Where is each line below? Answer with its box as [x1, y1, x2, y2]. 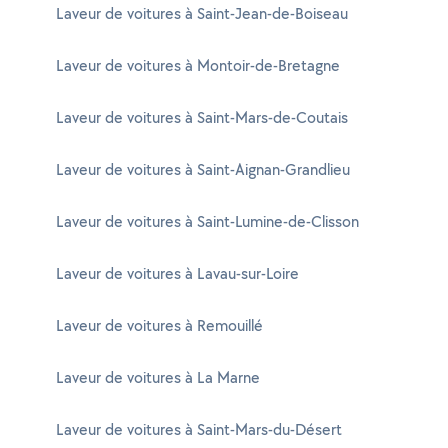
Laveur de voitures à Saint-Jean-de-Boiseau [56, 3, 348, 24]
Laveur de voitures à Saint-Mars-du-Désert [56, 419, 342, 440]
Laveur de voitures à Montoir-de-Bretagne [56, 55, 340, 76]
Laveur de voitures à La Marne [56, 367, 260, 388]
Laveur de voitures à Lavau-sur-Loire [56, 263, 299, 284]
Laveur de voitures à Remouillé [56, 315, 263, 336]
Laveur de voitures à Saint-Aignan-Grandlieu [56, 159, 350, 180]
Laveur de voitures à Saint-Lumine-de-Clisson [56, 211, 359, 232]
